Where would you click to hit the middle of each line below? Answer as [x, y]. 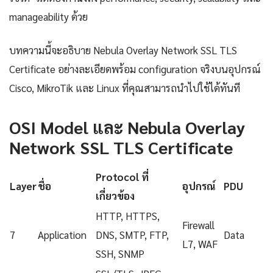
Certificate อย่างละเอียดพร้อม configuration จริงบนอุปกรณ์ [135, 69]
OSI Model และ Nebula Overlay [127, 127]
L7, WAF [200, 244]
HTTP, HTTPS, [128, 216]
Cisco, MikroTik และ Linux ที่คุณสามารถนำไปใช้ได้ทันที [125, 88]
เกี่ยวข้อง [115, 196]
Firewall [198, 225]
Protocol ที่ [122, 177]
